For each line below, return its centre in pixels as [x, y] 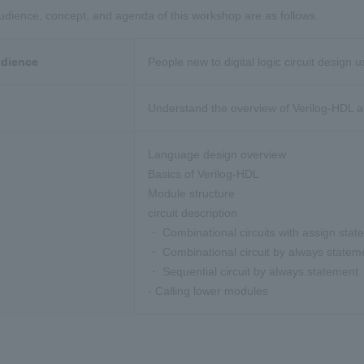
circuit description [193, 213]
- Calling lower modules [208, 291]
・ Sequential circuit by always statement [253, 272]
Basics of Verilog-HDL [204, 174]
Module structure [191, 194]
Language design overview [217, 155]
